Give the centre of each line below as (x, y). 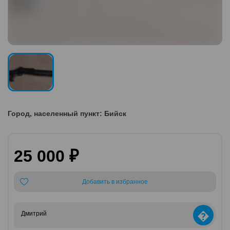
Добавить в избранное (115, 182)
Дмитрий (34, 213)
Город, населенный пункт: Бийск (67, 113)
